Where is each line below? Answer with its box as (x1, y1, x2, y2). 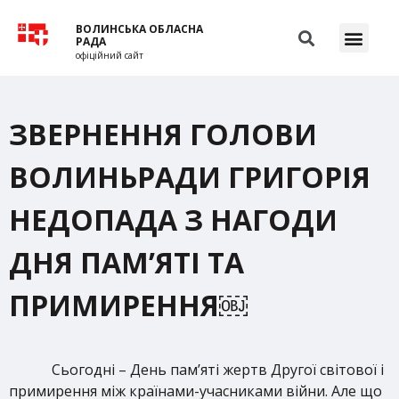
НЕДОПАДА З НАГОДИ (9, 200, 338, 239)
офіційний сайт (76, 49, 144, 61)
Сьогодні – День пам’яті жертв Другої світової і (52, 360, 384, 379)
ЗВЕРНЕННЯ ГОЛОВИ (9, 115, 317, 153)
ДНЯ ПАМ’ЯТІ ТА (9, 243, 244, 281)
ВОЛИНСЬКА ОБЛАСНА (76, 21, 204, 37)
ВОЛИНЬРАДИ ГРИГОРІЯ (9, 158, 370, 196)
